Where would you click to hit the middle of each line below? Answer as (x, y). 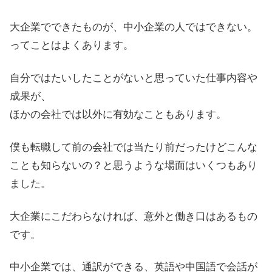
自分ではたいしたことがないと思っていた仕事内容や (134, 78)
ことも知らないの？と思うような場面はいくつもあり (134, 165)
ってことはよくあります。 (72, 46)
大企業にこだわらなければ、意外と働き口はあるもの (134, 216)
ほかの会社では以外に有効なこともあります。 (118, 114)
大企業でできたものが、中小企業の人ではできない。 (134, 27)
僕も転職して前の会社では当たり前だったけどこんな (134, 147)
